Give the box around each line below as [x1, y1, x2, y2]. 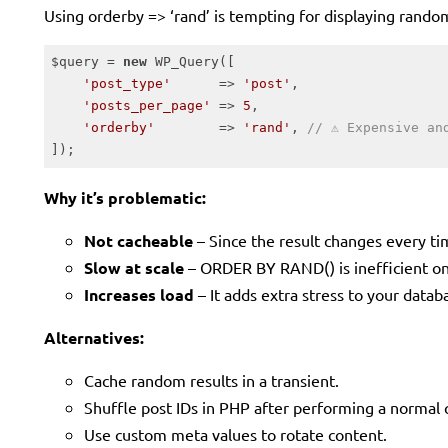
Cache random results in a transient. [84, 369, 339, 390]
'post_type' [82, 76, 171, 92]
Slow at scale [84, 256, 184, 278]
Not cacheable [84, 229, 193, 251]
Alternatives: [44, 326, 144, 348]
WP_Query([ [146, 54, 235, 70]
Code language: [43, 168, 141, 182]
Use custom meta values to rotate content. [84, 423, 387, 444]
